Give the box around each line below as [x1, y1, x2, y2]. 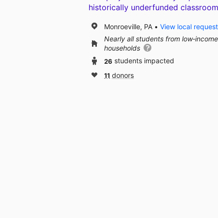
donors [112, 71, 134, 80]
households [104, 44, 142, 53]
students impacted [114, 56, 174, 65]
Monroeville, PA [104, 22, 152, 31]
